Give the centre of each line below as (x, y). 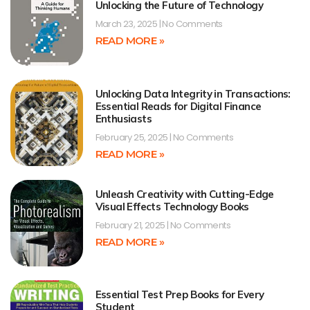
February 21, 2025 (131, 225)
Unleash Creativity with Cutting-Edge (184, 194)
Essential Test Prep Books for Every (180, 295)
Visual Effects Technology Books (172, 206)
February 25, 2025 (132, 137)
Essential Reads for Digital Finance (178, 106)
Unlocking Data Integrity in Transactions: (193, 93)
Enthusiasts (123, 118)
